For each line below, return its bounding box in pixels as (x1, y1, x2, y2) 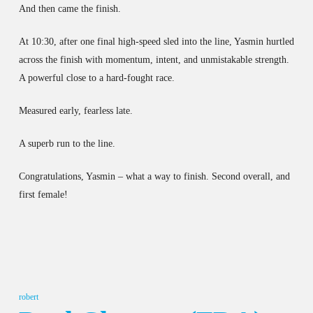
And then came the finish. (18, 3, 121, 14)
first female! (18, 189, 68, 200)
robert (18, 291, 38, 302)
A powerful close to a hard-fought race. (18, 72, 175, 83)
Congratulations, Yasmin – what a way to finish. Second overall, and (18, 170, 290, 182)
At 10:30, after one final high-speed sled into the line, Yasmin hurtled (18, 36, 294, 47)
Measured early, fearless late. (18, 105, 133, 116)
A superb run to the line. (18, 138, 115, 149)
